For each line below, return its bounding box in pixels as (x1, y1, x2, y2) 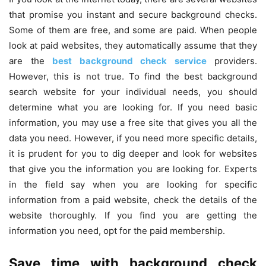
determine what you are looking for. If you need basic (9, 101, 257, 113)
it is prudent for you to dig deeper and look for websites (9, 147, 257, 159)
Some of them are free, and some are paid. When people (9, 24, 257, 36)
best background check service (52, 55, 207, 66)
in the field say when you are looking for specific (9, 178, 257, 190)
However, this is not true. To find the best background (9, 70, 257, 82)
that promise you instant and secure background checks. (9, 8, 257, 20)
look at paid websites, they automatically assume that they (9, 39, 257, 51)
